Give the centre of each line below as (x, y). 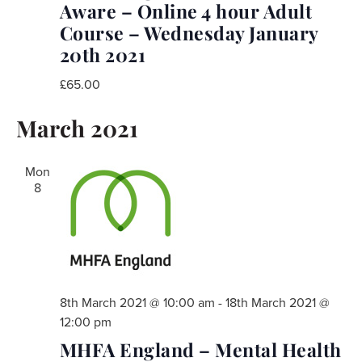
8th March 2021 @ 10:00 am (137, 303)
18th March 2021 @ (277, 303)
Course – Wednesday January (189, 32)
